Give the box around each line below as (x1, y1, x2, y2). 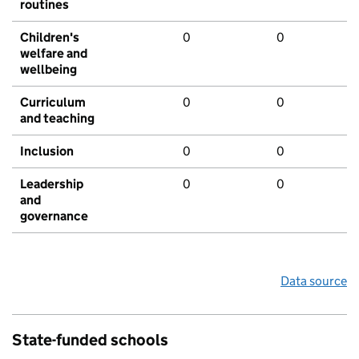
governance (20, 208, 88, 224)
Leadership (20, 176, 83, 192)
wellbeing (20, 62, 77, 78)
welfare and (20, 46, 87, 62)
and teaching (20, 111, 95, 127)
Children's (20, 30, 79, 46)
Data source (280, 273, 347, 289)
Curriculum (20, 95, 86, 111)
